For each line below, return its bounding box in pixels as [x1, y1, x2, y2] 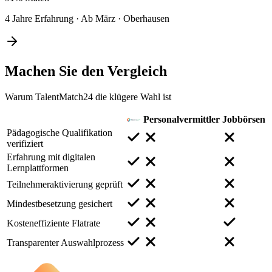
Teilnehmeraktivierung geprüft [7, 178, 123, 189]
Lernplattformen [7, 162, 69, 173]
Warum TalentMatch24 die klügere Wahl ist [5, 91, 171, 102]
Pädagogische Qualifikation [7, 127, 112, 138]
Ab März [81, 13, 115, 24]
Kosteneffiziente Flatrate [7, 217, 100, 228]
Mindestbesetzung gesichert [7, 198, 112, 209]
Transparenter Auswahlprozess [7, 237, 124, 248]
